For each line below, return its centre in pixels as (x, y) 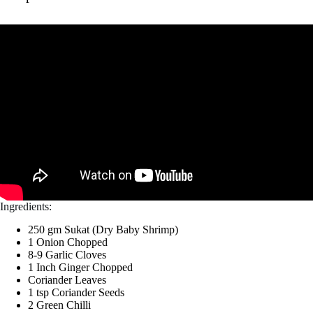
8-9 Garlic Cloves (67, 255)
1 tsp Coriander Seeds (76, 292)
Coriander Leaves (67, 280)
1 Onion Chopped (68, 242)
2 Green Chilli (59, 305)
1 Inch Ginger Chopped (80, 267)
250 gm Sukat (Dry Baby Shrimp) (103, 230)
